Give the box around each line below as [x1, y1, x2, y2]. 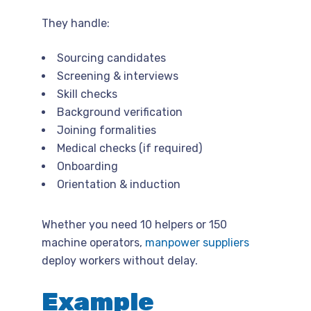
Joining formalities [57, 123, 156, 137]
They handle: [42, 16, 110, 30]
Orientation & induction [57, 177, 180, 191]
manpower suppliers [145, 235, 249, 249]
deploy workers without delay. [42, 253, 198, 267]
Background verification [57, 105, 183, 119]
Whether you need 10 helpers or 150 [42, 217, 227, 231]
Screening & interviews [57, 69, 178, 83]
